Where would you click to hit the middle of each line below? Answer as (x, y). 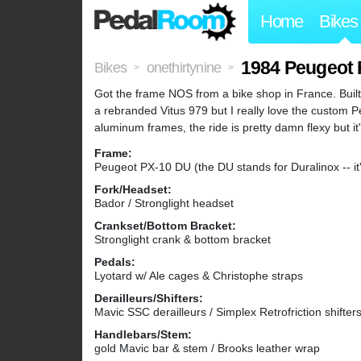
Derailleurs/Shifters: (149, 299)
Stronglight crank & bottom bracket (183, 240)
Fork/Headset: (133, 190)
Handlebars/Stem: (143, 335)
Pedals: (115, 262)
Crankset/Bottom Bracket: (165, 226)
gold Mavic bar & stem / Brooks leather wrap (207, 349)
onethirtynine (184, 68)
